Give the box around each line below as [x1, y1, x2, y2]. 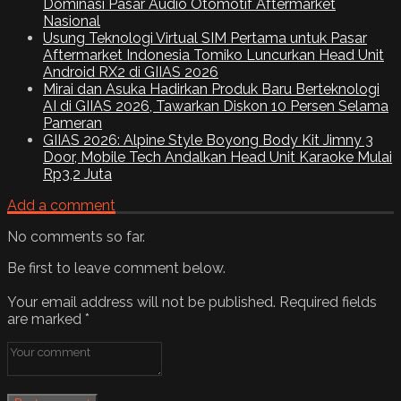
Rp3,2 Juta [43, 166, 112, 183]
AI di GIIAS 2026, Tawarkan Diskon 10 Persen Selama [43, 98, 388, 115]
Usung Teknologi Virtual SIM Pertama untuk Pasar [43, 30, 367, 47]
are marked [7, 311, 85, 328]
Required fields [279, 294, 377, 311]
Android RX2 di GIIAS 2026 [43, 64, 218, 81]
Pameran [43, 115, 102, 132]
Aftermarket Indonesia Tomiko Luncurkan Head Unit [43, 47, 384, 64]
